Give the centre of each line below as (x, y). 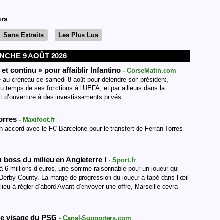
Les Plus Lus (79, 35)
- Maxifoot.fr (37, 120)
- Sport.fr (122, 160)
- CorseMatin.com (150, 70)
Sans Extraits (24, 35)
